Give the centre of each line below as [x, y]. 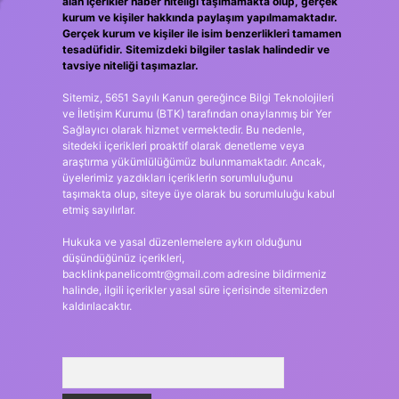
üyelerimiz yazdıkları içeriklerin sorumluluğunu [177, 178]
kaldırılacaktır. [97, 306]
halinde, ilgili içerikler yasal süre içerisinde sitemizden [195, 290]
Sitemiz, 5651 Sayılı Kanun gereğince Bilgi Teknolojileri [198, 98]
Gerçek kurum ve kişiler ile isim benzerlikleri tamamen [201, 33]
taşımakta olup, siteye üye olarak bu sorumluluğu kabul [198, 194]
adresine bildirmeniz [275, 274]
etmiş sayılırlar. [98, 210]
